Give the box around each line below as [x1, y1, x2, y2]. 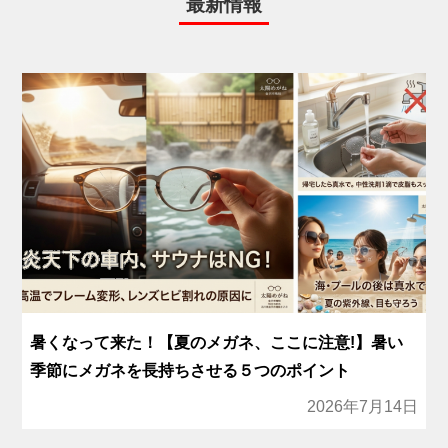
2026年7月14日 [306, 398, 418, 416]
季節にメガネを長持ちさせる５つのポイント [30, 362, 351, 380]
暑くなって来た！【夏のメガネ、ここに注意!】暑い [30, 334, 404, 352]
